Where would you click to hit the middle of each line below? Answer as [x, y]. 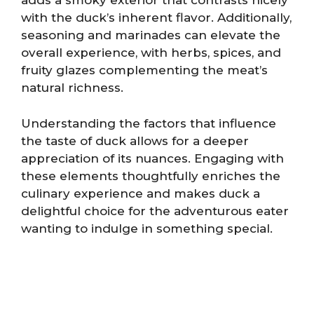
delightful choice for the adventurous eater [155, 211]
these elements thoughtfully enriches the [151, 176]
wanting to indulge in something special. [147, 228]
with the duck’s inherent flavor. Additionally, [156, 18]
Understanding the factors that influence [149, 123]
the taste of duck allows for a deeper [135, 141]
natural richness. [72, 88]
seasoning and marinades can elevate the [151, 35]
